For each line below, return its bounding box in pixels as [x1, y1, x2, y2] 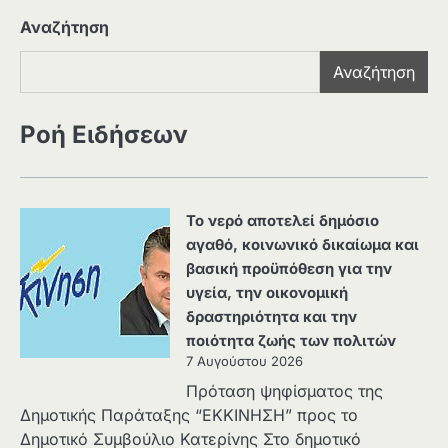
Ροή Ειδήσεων [20, 120, 188, 150]
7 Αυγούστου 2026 [186, 353, 303, 370]
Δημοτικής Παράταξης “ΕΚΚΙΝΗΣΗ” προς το [20, 405, 358, 426]
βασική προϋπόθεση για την [186, 260, 392, 279]
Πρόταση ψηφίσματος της [186, 381, 383, 402]
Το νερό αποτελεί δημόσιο [186, 212, 379, 231]
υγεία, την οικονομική [186, 284, 348, 303]
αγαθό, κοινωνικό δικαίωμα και [186, 236, 419, 255]
